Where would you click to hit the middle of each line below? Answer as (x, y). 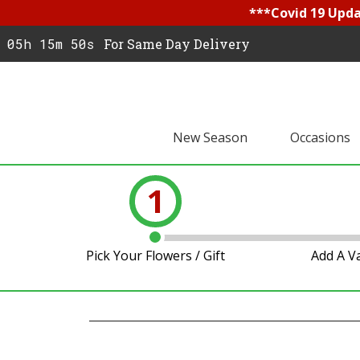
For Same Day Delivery (177, 44)
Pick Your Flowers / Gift (155, 256)
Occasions (320, 137)
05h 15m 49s (51, 44)
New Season (210, 137)
